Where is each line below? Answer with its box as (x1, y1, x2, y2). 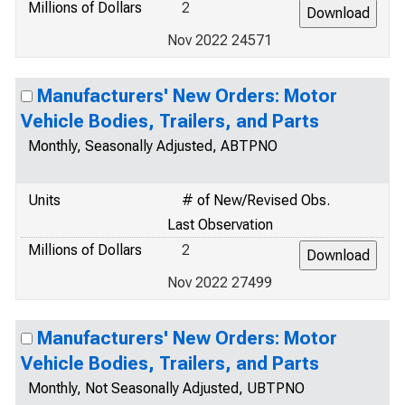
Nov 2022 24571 (167, 32, 272, 49)
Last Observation (167, 216, 273, 233)
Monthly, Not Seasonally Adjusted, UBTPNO (28, 380, 305, 397)
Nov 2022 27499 (167, 274, 272, 291)
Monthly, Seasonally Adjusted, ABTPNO (28, 137, 278, 155)
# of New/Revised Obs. (182, 192, 330, 209)
